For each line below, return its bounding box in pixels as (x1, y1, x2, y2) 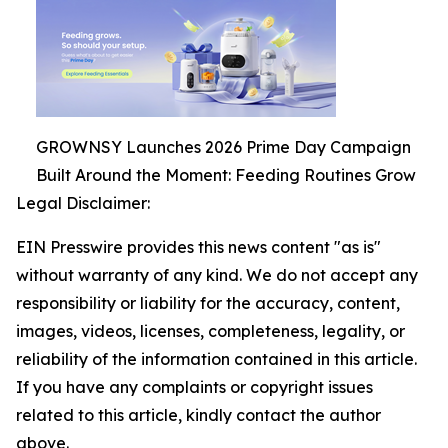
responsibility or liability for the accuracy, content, (16, 293, 400, 314)
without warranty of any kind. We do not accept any (16, 265, 418, 286)
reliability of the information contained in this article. (16, 349, 417, 370)
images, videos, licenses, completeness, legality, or (16, 321, 405, 342)
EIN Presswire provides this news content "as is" (16, 237, 381, 258)
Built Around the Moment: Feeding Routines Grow (36, 165, 416, 186)
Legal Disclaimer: (16, 193, 150, 214)
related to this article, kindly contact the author (16, 405, 381, 426)
